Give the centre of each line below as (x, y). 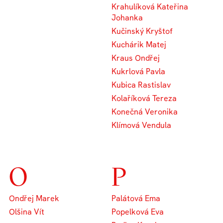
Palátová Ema (136, 198)
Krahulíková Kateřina (150, 6)
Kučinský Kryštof (142, 31)
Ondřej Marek (34, 198)
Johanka (127, 17)
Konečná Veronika (145, 111)
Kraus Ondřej (136, 58)
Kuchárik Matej (139, 44)
